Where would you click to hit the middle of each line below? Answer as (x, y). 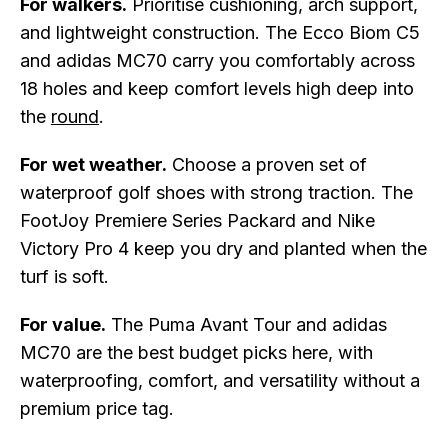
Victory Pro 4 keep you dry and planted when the (223, 248)
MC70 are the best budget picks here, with (196, 352)
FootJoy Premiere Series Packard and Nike (197, 220)
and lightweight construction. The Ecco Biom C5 (220, 32)
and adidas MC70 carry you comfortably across (217, 60)
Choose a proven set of (267, 164)
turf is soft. (64, 276)
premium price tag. (97, 408)
